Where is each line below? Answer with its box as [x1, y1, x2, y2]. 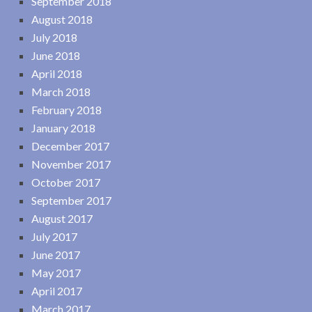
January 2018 [31, 121, 95, 135]
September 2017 [31, 194, 111, 208]
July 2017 [31, 230, 77, 244]
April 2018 [31, 67, 82, 81]
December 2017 [31, 139, 109, 153]
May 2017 [31, 266, 81, 280]
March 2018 [31, 85, 91, 99]
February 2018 [31, 103, 102, 117]
